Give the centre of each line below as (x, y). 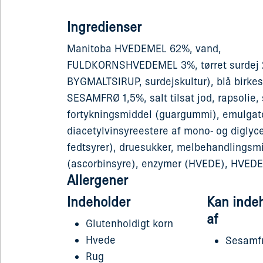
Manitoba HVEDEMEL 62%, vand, (144, 48)
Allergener (97, 180)
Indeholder (99, 202)
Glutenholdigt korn (129, 223)
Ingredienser (104, 27)
